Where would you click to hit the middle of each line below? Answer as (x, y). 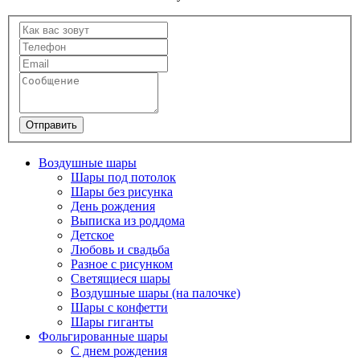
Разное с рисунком (122, 264)
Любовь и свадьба (120, 249)
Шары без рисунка (122, 191)
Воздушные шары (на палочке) (155, 292)
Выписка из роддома (128, 220)
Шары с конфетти (119, 307)
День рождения (113, 206)
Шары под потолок (123, 177)
